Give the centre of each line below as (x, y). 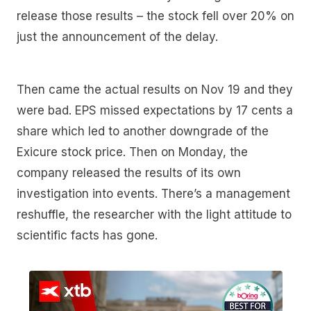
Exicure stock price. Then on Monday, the (132, 152)
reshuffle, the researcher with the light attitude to (154, 215)
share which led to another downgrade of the (143, 132)
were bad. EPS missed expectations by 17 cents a (155, 111)
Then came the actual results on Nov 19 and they (155, 90)
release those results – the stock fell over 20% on (155, 16)
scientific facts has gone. (87, 236)
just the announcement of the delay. (119, 37)
